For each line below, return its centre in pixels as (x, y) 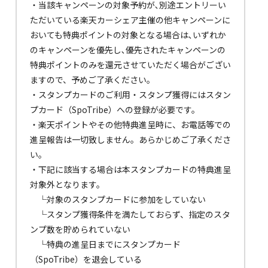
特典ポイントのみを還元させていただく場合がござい (130, 65)
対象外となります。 (67, 185)
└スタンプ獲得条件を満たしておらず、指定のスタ (130, 214)
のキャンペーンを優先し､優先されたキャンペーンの (128, 50)
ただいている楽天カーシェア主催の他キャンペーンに (130, 20)
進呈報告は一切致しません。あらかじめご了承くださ (130, 140)
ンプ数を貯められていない (80, 229)
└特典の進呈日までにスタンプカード (105, 244)
